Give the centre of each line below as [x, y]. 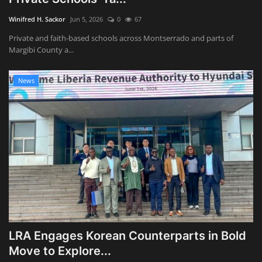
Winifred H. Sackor [37, 19]
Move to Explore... [60, 251]
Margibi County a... [41, 50]
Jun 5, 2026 [87, 19]
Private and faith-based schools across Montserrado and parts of [121, 38]
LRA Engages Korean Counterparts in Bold [127, 236]
